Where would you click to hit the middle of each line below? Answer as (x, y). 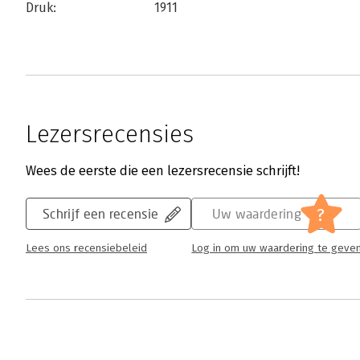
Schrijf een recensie (101, 213)
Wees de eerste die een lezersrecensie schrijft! (163, 171)
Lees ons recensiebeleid (86, 248)
